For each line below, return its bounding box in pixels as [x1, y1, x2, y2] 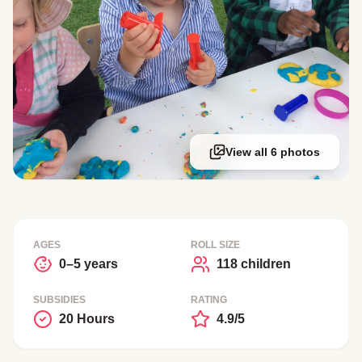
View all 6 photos [225, 145, 320, 158]
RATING [191, 293, 227, 305]
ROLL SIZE [191, 238, 240, 250]
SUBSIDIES [33, 293, 86, 305]
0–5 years [59, 256, 118, 271]
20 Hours [59, 311, 115, 326]
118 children [217, 256, 291, 271]
